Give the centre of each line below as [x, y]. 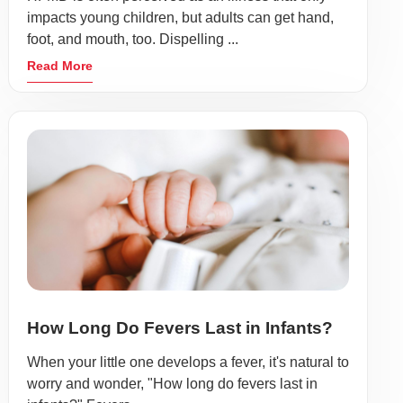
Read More [60, 65]
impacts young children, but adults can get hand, [180, 17]
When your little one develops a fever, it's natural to [188, 362]
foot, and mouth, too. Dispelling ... [133, 39]
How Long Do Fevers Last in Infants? [180, 327]
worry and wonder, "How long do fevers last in [172, 383]
